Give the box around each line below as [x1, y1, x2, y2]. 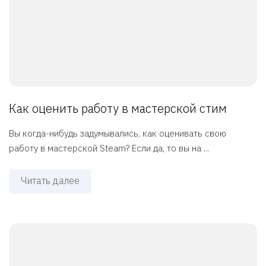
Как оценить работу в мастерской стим [9, 100, 227, 117]
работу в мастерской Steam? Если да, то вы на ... [9, 142, 209, 154]
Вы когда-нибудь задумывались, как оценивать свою [9, 128, 226, 140]
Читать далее [21, 175, 80, 187]
